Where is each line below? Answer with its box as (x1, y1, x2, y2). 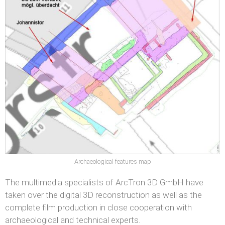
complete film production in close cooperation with (5, 202, 194, 212)
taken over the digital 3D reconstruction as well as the (5, 189, 202, 200)
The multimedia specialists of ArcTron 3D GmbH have (5, 177, 203, 187)
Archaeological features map (74, 157, 151, 165)
